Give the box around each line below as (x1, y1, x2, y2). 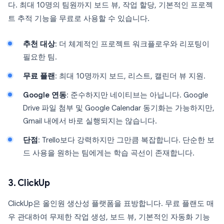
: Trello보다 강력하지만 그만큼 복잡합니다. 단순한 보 (38, 135, 214, 144)
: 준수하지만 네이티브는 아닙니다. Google (66, 90, 208, 99)
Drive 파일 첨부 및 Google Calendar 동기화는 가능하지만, (23, 103, 214, 112)
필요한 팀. (23, 52, 57, 61)
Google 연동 (23, 90, 66, 99)
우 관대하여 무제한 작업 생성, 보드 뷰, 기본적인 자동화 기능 (8, 212, 210, 221)
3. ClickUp (8, 177, 49, 188)
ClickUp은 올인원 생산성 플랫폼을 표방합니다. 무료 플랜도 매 (8, 199, 214, 208)
